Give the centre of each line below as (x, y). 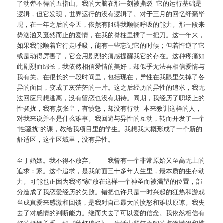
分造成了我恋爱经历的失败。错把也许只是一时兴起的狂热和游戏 (111, 192)
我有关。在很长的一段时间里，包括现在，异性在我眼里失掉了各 (111, 77)
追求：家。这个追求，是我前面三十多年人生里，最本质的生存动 (111, 171)
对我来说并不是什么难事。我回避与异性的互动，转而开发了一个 (111, 118)
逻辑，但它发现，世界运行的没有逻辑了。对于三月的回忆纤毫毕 (111, 14)
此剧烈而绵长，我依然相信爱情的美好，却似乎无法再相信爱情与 (111, 66)
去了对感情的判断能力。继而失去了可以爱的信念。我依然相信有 (111, 213)
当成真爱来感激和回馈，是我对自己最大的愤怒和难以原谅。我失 (111, 202)
